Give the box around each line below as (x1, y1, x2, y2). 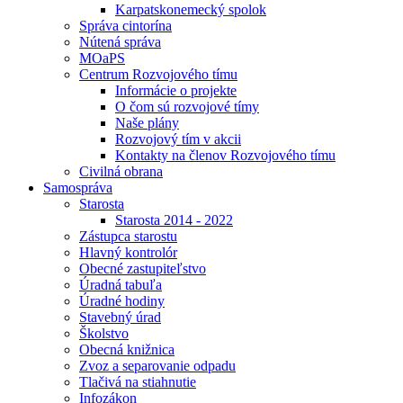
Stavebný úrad (79, 309, 161, 325)
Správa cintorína (79, 18, 172, 33)
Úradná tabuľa (79, 277, 162, 292)
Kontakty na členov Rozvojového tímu (115, 148, 336, 163)
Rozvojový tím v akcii (115, 131, 241, 147)
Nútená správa (79, 34, 161, 49)
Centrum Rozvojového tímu (79, 67, 237, 82)
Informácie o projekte (115, 83, 237, 98)
